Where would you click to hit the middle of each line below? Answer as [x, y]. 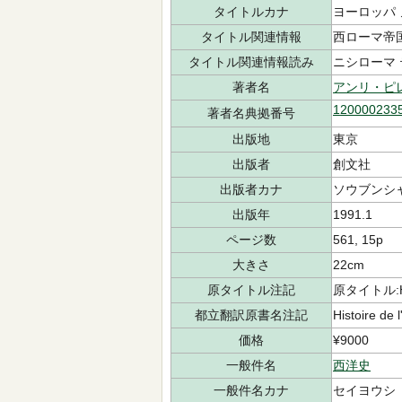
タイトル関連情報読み [251, 62]
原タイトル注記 [251, 290]
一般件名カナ [251, 390]
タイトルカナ [251, 12]
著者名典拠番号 [251, 113]
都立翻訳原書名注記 [251, 315]
